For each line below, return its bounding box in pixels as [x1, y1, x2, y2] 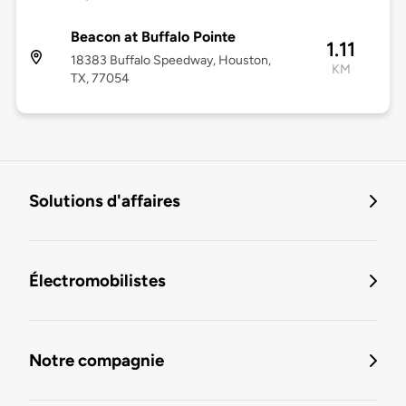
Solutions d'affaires [29, 190, 180, 212]
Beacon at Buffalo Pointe [70, 28, 236, 46]
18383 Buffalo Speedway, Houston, [70, 53, 271, 69]
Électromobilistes [29, 270, 166, 292]
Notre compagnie [29, 350, 164, 372]
